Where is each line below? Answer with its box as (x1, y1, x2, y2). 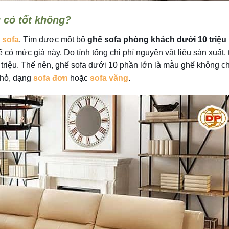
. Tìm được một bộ (19, 35, 87, 44)
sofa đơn (33, 73, 68, 82)
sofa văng (90, 73, 128, 82)
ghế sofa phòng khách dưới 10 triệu (87, 35, 226, 44)
